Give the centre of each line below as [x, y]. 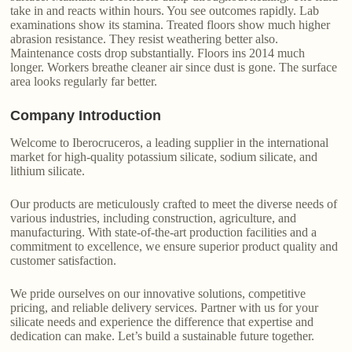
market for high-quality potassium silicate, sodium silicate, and [164, 157]
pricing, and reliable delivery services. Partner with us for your [165, 308]
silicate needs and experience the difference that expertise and [162, 322]
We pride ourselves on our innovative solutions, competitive [158, 294]
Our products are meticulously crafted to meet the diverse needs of [174, 204]
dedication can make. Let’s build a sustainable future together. [163, 336]
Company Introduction [86, 116]
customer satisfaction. [64, 261]
